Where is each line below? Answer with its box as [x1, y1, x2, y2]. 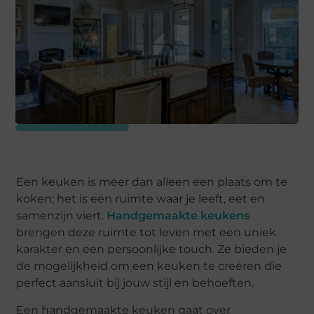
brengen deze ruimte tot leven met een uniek [16, 226, 277, 240]
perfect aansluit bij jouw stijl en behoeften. [16, 276, 257, 290]
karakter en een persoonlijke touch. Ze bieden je [16, 243, 287, 257]
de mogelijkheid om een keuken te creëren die [16, 259, 282, 273]
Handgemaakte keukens [107, 209, 250, 223]
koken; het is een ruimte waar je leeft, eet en [16, 192, 266, 206]
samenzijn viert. [16, 209, 107, 223]
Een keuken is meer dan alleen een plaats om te [16, 175, 288, 189]
